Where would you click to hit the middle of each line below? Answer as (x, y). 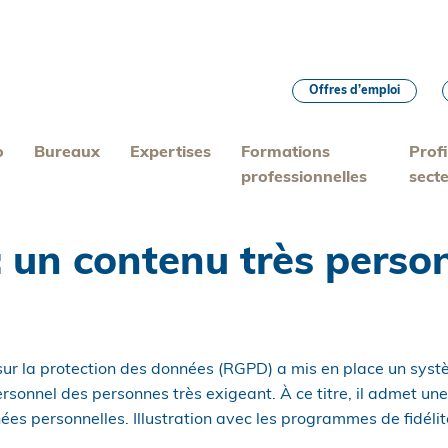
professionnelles (304, 178)
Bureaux (67, 153)
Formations (286, 153)
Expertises (171, 153)
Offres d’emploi (354, 91)
